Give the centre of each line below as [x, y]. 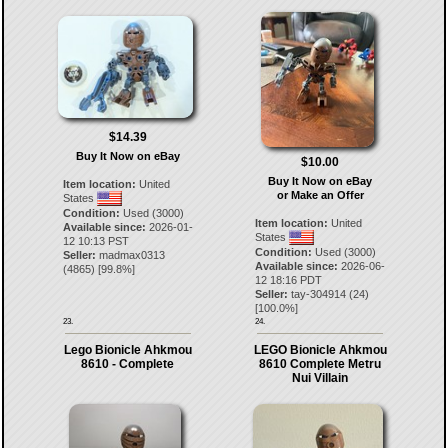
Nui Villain [320, 377]
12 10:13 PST [95, 240]
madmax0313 [131, 254]
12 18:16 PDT [289, 279]
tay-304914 [319, 293]
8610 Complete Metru [320, 363]
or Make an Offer [320, 194]
